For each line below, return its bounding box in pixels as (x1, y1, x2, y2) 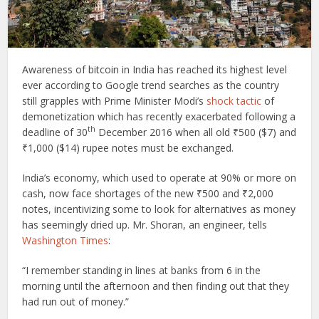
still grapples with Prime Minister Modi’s (22, 93, 207, 108)
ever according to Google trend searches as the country (22, 78, 280, 92)
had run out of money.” (22, 294, 130, 308)
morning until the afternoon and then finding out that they (22, 278, 290, 293)
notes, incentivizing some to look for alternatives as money (22, 202, 296, 216)
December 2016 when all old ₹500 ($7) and (95, 125, 297, 139)
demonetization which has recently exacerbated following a (22, 109, 296, 123)
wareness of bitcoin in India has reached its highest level (28, 62, 288, 76)
